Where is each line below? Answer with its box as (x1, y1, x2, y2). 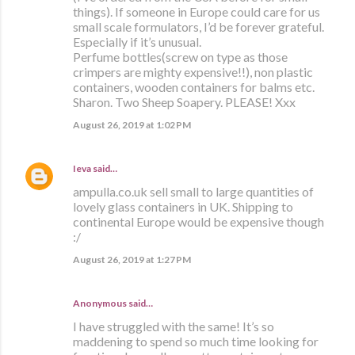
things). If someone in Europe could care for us (73, 3, 320, 19)
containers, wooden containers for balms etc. (73, 78, 315, 94)
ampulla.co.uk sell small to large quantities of (73, 183, 314, 199)
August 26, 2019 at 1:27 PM (73, 253, 191, 265)
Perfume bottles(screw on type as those (73, 48, 288, 64)
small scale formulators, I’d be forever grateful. (73, 18, 324, 34)
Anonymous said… (73, 296, 153, 309)
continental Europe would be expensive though (73, 213, 324, 229)
